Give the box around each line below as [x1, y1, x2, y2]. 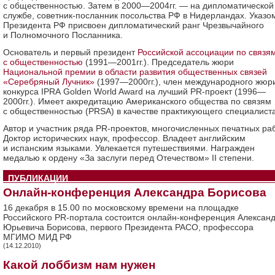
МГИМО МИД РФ [3, 232, 72, 242]
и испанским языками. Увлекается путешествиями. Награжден [3, 143, 255, 153]
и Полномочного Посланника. [3, 30, 123, 40]
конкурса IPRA [3, 87, 61, 96]
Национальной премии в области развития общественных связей [3, 67, 267, 77]
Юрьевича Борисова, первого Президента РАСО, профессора [3, 222, 254, 232]
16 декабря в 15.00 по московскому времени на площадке [3, 203, 239, 212]
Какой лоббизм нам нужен [3, 258, 155, 271]
